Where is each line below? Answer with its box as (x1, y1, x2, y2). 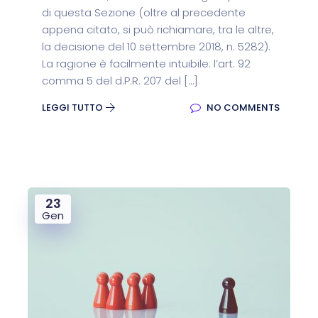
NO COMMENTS (204, 101, 280, 114)
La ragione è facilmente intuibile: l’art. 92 (42, 56, 251, 71)
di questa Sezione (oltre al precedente (42, 5, 246, 20)
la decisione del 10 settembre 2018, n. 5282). (42, 39, 270, 54)
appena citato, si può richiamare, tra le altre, (42, 22, 274, 37)
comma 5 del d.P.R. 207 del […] (42, 73, 198, 88)
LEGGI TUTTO (42, 101, 105, 114)
